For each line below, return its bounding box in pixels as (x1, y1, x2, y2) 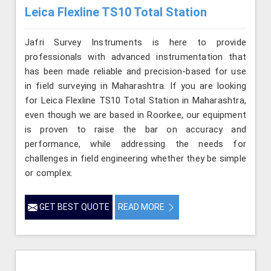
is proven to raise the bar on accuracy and (25, 123, 246, 135)
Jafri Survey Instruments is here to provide (25, 36, 246, 48)
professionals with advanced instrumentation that (25, 51, 246, 62)
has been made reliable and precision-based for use (25, 65, 246, 77)
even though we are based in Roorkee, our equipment (25, 109, 246, 120)
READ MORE (118, 201, 166, 212)
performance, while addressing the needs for (25, 138, 246, 149)
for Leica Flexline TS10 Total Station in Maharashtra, (25, 94, 246, 106)
